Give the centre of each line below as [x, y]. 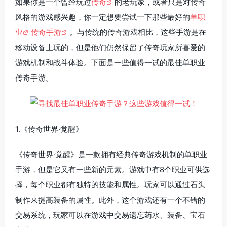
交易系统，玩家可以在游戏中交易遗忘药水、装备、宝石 [110, 215]
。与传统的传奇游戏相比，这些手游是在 [138, 32]
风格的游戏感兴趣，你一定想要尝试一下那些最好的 [103, 17]
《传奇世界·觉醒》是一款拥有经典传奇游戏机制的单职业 [111, 155]
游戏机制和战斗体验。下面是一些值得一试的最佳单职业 [110, 63]
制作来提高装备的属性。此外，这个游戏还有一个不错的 [110, 200]
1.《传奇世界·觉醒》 [49, 129]
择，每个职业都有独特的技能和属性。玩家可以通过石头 [110, 185]
